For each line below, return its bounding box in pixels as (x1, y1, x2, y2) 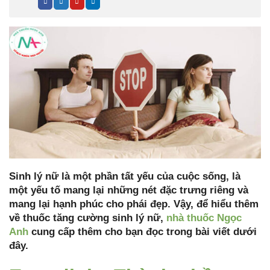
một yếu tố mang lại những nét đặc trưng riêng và (9, 184, 248, 196)
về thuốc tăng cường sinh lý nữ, (9, 212, 166, 224)
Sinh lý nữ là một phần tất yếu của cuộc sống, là (9, 171, 240, 183)
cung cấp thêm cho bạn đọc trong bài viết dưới (28, 226, 257, 238)
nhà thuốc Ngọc (166, 212, 242, 224)
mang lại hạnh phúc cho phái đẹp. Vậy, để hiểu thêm (9, 198, 259, 210)
